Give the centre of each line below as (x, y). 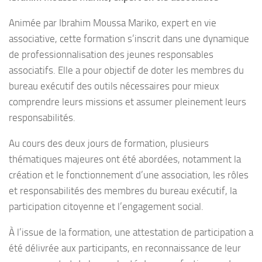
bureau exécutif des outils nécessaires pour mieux (114, 86)
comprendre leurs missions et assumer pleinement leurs (127, 102)
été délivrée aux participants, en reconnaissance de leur (125, 248)
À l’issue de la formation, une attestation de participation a (131, 232)
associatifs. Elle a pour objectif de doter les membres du (126, 70)
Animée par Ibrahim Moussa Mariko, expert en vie (113, 23)
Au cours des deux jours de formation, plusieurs (109, 144)
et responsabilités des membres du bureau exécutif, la (123, 191)
